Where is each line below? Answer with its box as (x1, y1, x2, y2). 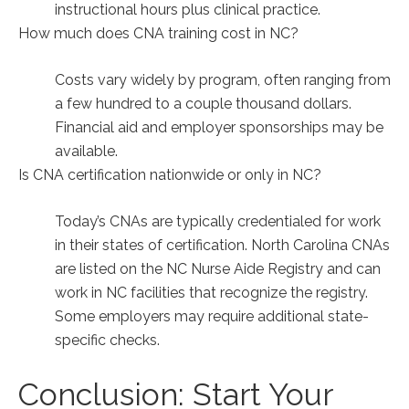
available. (55, 142, 118, 160)
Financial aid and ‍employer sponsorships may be (55, 119, 383, 136)
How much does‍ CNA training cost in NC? (18, 25, 299, 42)
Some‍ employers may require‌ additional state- (55, 308, 369, 325)
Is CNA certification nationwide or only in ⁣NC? (18, 166, 321, 184)
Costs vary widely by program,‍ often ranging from (55, 71, 391, 89)
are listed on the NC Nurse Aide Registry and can (55, 260, 381, 278)
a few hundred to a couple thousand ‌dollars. (55, 95, 351, 112)
